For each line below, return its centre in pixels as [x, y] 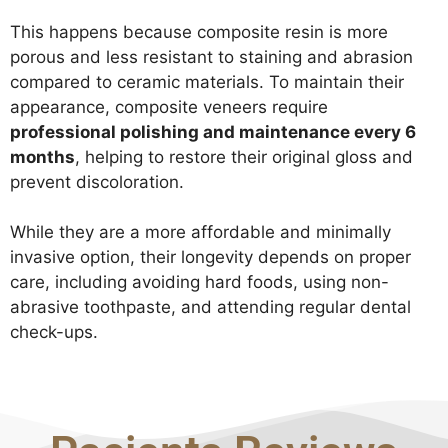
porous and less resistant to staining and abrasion [211, 56]
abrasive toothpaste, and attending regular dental [210, 307]
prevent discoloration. [97, 181]
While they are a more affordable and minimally [200, 232]
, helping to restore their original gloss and [244, 156]
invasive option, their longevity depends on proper [210, 257]
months [42, 156]
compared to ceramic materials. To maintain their [207, 81]
